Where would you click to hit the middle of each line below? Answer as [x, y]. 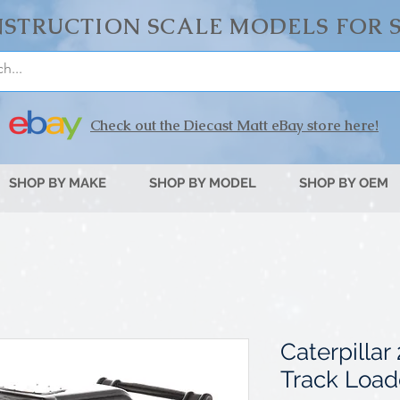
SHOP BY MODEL [203, 183]
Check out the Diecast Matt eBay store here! [234, 125]
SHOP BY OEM [344, 183]
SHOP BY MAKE [58, 183]
